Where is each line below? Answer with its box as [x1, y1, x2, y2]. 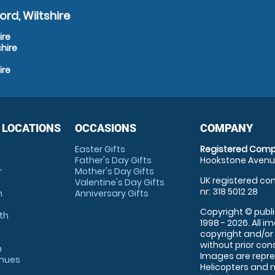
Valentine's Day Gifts [74, 176, 165, 188]
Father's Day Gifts [74, 154, 152, 166]
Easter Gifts [74, 143, 125, 155]
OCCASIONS [74, 122, 136, 134]
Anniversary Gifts [74, 187, 149, 199]
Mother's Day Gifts [74, 165, 154, 177]
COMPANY [200, 122, 254, 134]
